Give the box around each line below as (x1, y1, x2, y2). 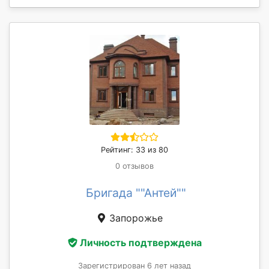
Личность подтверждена (79, 237, 202, 249)
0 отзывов (115, 161, 154, 171)
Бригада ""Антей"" (85, 185, 186, 200)
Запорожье (106, 211, 163, 224)
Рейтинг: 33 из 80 (101, 145, 168, 154)
